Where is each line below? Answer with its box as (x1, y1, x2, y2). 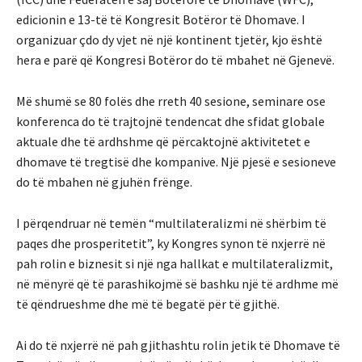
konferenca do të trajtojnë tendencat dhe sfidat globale (16, 113, 325, 130)
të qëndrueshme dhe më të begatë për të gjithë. (16, 296, 280, 313)
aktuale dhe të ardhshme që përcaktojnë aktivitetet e (16, 133, 310, 150)
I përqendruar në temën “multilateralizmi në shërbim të (16, 215, 326, 232)
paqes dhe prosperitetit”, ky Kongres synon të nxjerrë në (16, 235, 326, 252)
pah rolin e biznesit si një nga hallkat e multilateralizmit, (16, 255, 333, 272)
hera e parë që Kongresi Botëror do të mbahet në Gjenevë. (16, 52, 335, 69)
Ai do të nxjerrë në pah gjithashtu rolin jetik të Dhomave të (16, 337, 340, 354)
